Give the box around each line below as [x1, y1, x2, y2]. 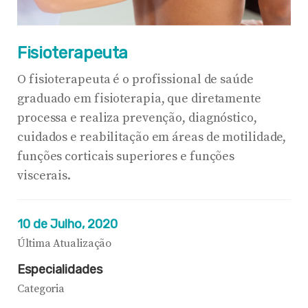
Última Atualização [17, 236, 112, 250]
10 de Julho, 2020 [17, 216, 118, 232]
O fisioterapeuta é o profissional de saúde [17, 71, 254, 87]
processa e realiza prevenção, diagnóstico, [17, 109, 257, 126]
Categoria [17, 281, 65, 296]
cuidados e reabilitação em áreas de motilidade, [17, 129, 287, 145]
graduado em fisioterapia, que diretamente [17, 90, 261, 107]
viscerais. [17, 167, 71, 184]
